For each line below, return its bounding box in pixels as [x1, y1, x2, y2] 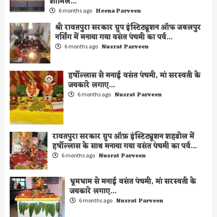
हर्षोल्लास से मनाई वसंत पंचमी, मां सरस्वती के [68, 69, 201, 82]
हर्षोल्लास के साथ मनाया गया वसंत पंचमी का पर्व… [52, 140, 197, 153]
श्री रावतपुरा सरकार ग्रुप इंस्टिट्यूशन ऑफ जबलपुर [55, 22, 201, 34]
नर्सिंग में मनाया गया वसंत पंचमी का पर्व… [55, 31, 172, 44]
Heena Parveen [95, 6, 141, 17]
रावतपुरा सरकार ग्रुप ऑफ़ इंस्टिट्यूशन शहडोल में [52, 131, 195, 143]
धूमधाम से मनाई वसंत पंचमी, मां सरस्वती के [69, 176, 196, 188]
